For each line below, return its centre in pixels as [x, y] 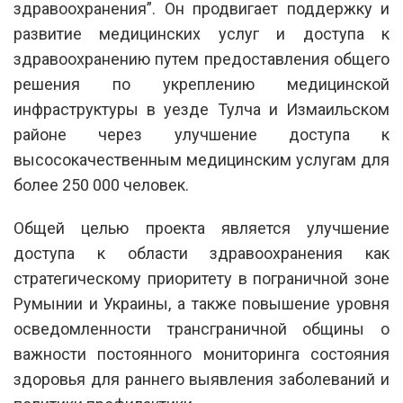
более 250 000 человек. [101, 184]
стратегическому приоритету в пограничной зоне [201, 278]
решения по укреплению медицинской [201, 84]
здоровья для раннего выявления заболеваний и [201, 379]
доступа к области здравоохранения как [201, 253]
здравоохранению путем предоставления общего [201, 58]
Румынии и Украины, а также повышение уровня [201, 303]
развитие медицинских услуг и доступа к [201, 33]
